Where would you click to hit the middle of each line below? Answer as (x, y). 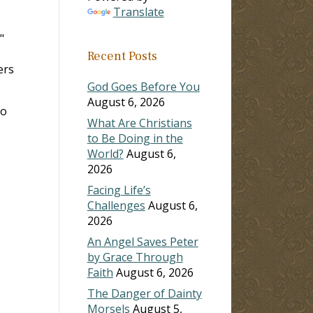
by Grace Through (135, 257)
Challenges (116, 205)
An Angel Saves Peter (143, 241)
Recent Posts (122, 56)
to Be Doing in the (135, 138)
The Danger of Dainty (144, 293)
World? (105, 153)
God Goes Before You (143, 86)
